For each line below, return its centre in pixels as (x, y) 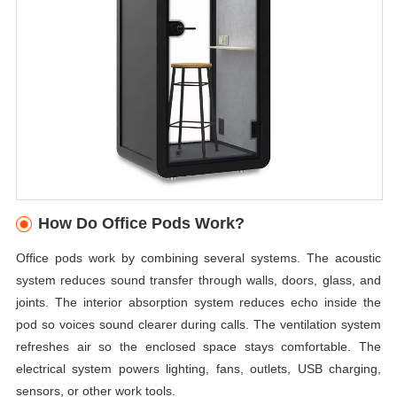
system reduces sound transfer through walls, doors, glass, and (198, 280)
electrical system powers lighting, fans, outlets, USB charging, (198, 368)
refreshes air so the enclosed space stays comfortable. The (198, 346)
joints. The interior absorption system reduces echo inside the (198, 302)
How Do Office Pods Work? (141, 223)
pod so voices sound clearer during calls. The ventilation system (198, 324)
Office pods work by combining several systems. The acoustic (198, 257)
